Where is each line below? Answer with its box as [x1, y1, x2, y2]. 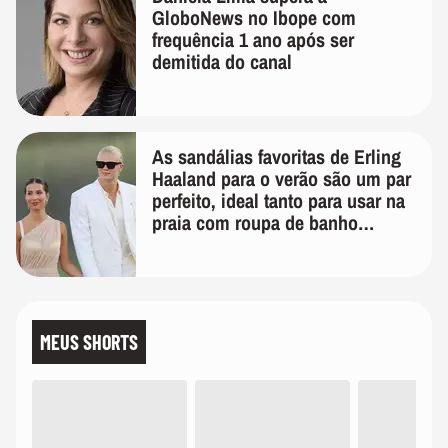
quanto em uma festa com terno [152, 231, 400, 258]
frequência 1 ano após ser [152, 26, 354, 53]
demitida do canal [152, 48, 292, 75]
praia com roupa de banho [152, 209, 358, 236]
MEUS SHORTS [40, 330, 138, 354]
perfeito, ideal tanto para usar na [152, 187, 405, 214]
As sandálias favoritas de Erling [152, 143, 401, 170]
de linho [152, 253, 216, 280]
